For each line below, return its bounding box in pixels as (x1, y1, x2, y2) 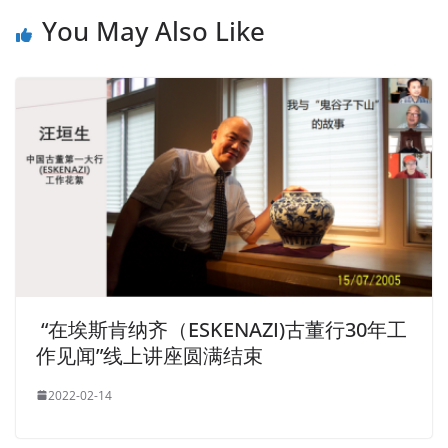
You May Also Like (42, 12, 265, 49)
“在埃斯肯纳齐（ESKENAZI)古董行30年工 (36, 315, 407, 343)
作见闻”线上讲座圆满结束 (36, 341, 263, 369)
